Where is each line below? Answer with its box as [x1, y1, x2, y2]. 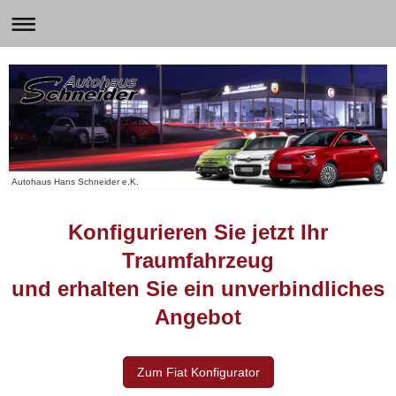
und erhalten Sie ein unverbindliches [11, 277, 385, 301]
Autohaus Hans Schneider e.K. [9, 177, 140, 187]
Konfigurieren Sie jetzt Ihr [68, 220, 328, 245]
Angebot [155, 305, 241, 330]
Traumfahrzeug [122, 248, 274, 273]
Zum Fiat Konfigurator [136, 365, 260, 380]
